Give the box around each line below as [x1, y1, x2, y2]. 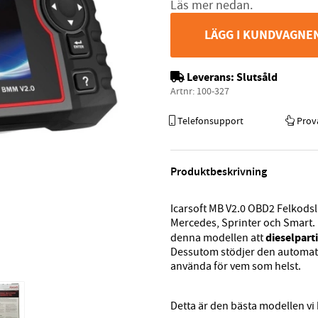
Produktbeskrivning [170, 164, 267, 180]
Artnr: [170, 84, 197, 98]
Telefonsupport [175, 114, 244, 128]
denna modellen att [170, 231, 265, 246]
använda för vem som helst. [170, 259, 301, 274]
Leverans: [185, 70, 236, 85]
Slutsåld [236, 70, 278, 85]
